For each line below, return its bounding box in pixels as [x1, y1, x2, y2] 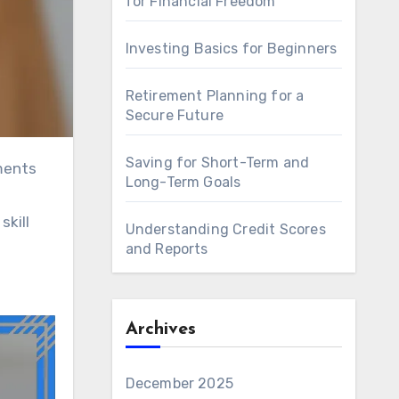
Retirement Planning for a [125, 87, 305, 104]
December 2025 [125, 375, 234, 392]
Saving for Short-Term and [125, 154, 310, 171]
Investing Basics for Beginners [125, 40, 338, 57]
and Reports [125, 240, 208, 257]
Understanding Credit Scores [125, 221, 326, 238]
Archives [125, 321, 196, 338]
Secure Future [125, 107, 224, 124]
